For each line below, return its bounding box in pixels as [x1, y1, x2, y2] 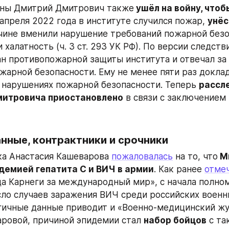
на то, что [173, 151, 218, 162]
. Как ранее [154, 164, 204, 175]
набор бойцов [144, 215, 207, 226]
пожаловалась [111, 151, 173, 162]
